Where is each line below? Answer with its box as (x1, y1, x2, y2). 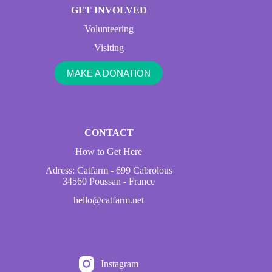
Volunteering (84, 24, 134, 34)
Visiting (93, 42, 124, 53)
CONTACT (84, 127, 134, 138)
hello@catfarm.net (73, 195, 144, 205)
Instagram (101, 258, 139, 269)
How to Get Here (75, 146, 143, 157)
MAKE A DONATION (67, 68, 151, 78)
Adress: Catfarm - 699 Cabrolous (45, 165, 172, 175)
